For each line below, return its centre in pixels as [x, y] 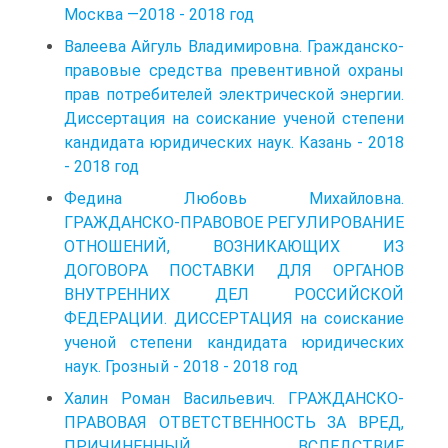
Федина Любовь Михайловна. [234, 198]
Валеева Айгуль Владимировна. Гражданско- [234, 46]
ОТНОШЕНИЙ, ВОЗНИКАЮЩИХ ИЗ [234, 246]
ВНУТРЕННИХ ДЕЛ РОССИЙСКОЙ [234, 294]
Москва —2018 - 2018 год [159, 14]
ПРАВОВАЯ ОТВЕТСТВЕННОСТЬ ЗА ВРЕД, [234, 422]
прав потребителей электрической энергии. [234, 94]
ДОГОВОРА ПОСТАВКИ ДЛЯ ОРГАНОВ [234, 270]
